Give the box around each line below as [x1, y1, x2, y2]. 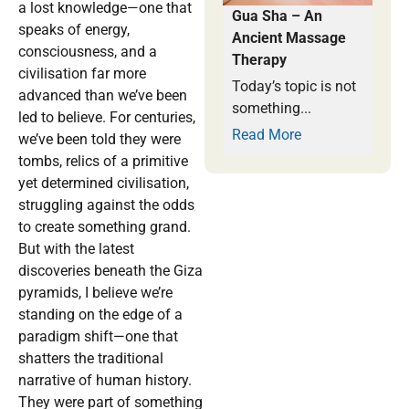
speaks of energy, [18, 21, 130, 39]
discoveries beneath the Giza [18, 262, 203, 280]
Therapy [232, 51, 287, 69]
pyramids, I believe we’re [18, 284, 173, 302]
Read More [232, 126, 301, 144]
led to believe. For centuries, [18, 109, 195, 127]
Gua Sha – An [232, 7, 322, 26]
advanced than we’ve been [18, 87, 187, 105]
